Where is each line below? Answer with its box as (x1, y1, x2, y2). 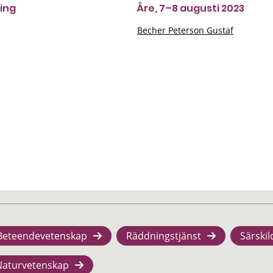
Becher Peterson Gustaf (137, 24, 233, 36)
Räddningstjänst (126, 229, 201, 243)
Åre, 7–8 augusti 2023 (136, 1, 244, 15)
